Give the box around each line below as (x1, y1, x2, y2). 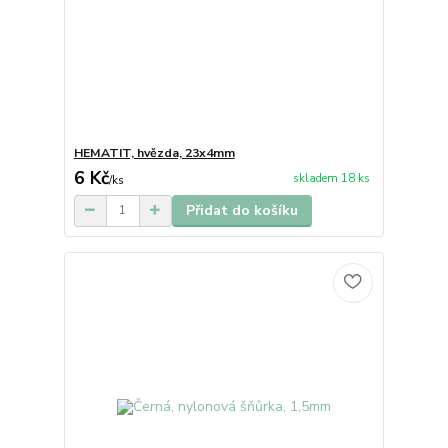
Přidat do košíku (185, 200, 298, 220)
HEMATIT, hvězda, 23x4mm (73, 144, 235, 161)
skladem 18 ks (292, 171, 370, 187)
